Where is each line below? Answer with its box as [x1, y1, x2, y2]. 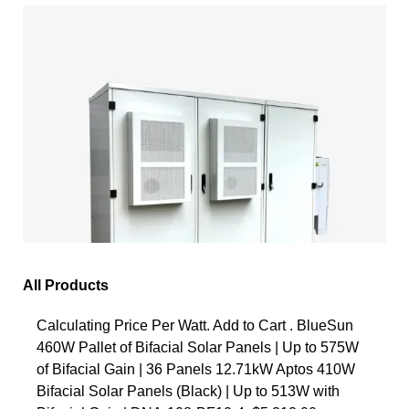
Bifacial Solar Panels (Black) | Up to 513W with [37, 383, 340, 399]
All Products [23, 277, 109, 293]
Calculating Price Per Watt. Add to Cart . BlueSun [37, 317, 353, 333]
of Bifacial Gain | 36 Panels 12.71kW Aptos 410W [37, 361, 355, 377]
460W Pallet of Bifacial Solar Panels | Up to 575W [37, 339, 359, 355]
